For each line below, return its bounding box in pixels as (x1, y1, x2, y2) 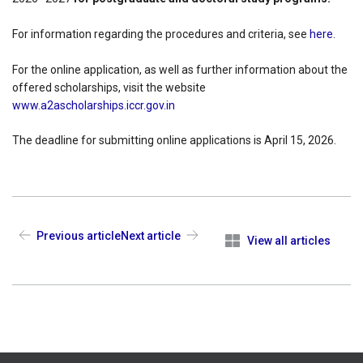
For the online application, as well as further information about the (12, 63, 348, 77)
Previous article (36, 228, 121, 242)
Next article (121, 228, 181, 242)
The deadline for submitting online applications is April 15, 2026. (12, 133, 336, 147)
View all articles (247, 233, 331, 247)
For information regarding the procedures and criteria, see (12, 28, 307, 41)
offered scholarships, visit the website (12, 81, 206, 95)
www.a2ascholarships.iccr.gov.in (12, 99, 175, 113)
